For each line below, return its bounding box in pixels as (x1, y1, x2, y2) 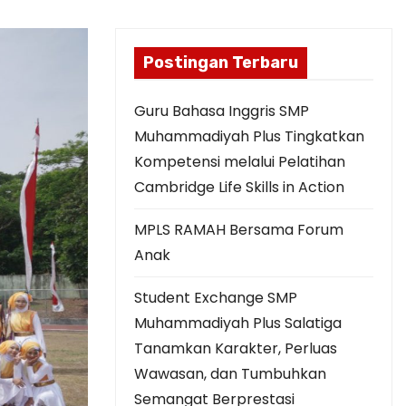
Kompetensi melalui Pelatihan (134, 151, 345, 172)
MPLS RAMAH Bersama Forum (134, 219, 343, 240)
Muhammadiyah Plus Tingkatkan (134, 126, 364, 147)
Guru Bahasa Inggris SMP (134, 101, 309, 121)
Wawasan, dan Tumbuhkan (134, 363, 326, 384)
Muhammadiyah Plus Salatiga (134, 313, 342, 333)
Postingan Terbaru (143, 53, 298, 72)
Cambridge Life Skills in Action (134, 177, 344, 198)
